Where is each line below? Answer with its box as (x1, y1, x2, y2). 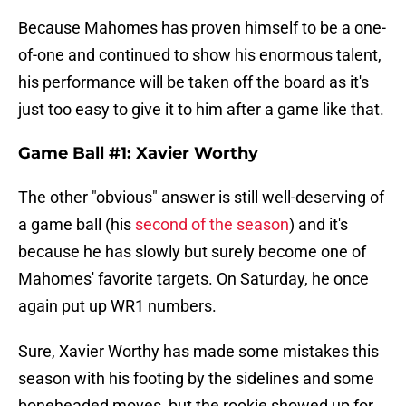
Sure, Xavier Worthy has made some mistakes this (18, 342, 379, 362)
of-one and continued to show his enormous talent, (18, 45, 382, 65)
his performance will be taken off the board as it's (18, 72, 369, 92)
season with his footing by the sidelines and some (18, 369, 374, 389)
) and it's (289, 215, 348, 235)
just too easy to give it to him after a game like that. (18, 100, 384, 120)
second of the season (135, 215, 289, 235)
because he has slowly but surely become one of (18, 242, 366, 262)
